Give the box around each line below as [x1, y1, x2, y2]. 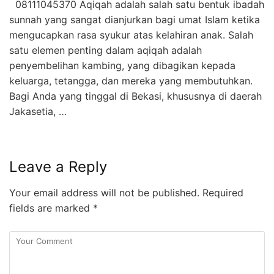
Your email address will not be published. [9, 186, 199, 199]
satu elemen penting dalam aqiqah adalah [9, 43, 202, 56]
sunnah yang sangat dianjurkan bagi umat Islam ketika [9, 13, 260, 26]
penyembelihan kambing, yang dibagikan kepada [9, 59, 235, 72]
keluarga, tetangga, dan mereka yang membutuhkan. [9, 74, 253, 87]
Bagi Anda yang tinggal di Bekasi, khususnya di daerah [9, 89, 262, 102]
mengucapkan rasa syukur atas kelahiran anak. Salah [9, 28, 253, 41]
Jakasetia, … [9, 105, 67, 117]
